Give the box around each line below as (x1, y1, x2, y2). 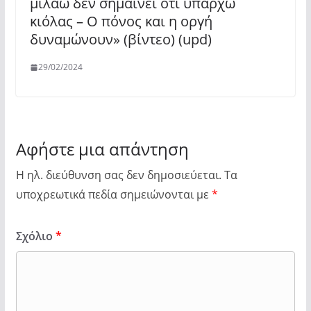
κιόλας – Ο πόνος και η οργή (29, 12, 212, 31)
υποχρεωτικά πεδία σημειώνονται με (15, 187, 212, 202)
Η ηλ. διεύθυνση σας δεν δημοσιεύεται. (15, 167, 221, 183)
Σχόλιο (15, 228, 56, 244)
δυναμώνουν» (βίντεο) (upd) (29, 30, 212, 49)
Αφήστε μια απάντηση (15, 137, 189, 160)
